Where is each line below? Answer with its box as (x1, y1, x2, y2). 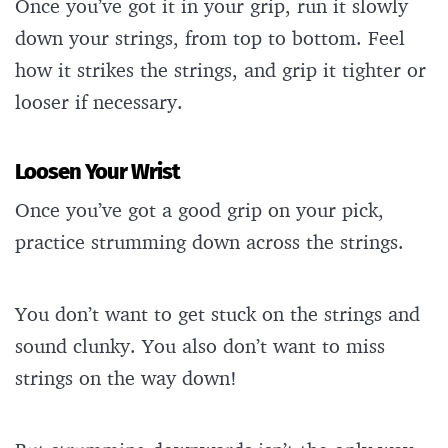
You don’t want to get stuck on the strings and (15, 301, 420, 327)
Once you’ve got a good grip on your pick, (15, 197, 384, 223)
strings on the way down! (15, 365, 243, 391)
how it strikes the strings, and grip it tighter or (15, 57, 426, 83)
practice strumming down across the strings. (15, 229, 410, 255)
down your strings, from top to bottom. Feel (15, 25, 405, 51)
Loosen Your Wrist (15, 158, 180, 186)
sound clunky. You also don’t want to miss (15, 333, 385, 359)
